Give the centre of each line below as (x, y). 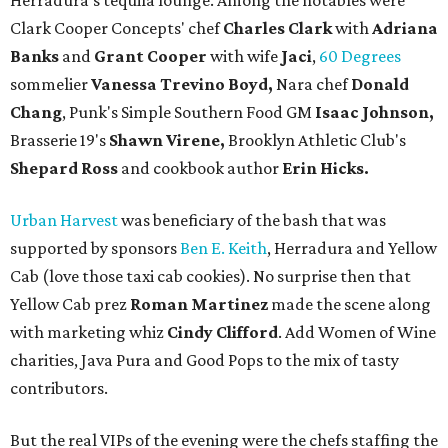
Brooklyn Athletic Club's (317, 140)
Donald (380, 84)
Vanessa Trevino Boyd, (182, 84)
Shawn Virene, (168, 140)
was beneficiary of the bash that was (252, 220)
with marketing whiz (88, 332)
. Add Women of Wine (357, 332)
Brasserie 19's (59, 140)
